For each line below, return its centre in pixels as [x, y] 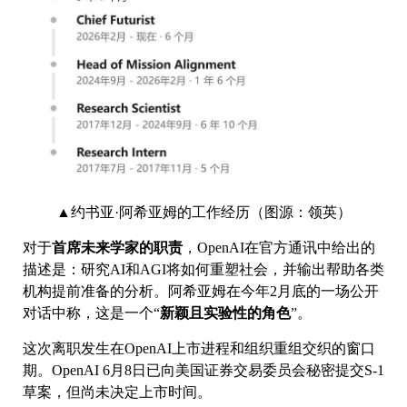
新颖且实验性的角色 [225, 313]
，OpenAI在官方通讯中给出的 [279, 248]
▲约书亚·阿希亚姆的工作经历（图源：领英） [203, 213]
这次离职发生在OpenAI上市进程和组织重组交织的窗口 [199, 349]
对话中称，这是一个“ [91, 313]
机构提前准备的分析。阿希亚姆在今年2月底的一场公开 [201, 292]
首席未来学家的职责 [117, 248]
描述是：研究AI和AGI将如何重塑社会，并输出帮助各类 [203, 270]
